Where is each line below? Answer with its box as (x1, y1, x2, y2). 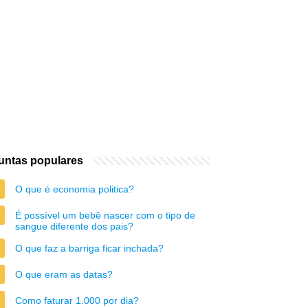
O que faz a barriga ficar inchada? (15, 243, 164, 254)
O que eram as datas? (15, 269, 113, 280)
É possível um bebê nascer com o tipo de (15, 210, 195, 221)
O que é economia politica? (15, 184, 134, 195)
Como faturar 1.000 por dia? (15, 295, 139, 306)
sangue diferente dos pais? (15, 221, 133, 232)
